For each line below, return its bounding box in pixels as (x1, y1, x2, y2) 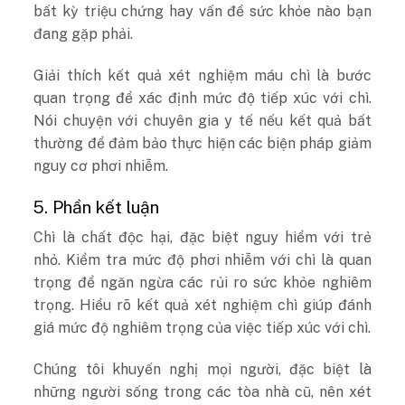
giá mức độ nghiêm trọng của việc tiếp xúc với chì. (33, 319, 372, 337)
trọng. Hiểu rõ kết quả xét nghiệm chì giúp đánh (33, 297, 372, 315)
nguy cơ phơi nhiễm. (33, 156, 169, 174)
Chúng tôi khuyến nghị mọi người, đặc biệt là (33, 361, 372, 379)
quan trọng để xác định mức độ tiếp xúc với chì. (33, 89, 372, 107)
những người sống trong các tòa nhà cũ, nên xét (33, 383, 372, 401)
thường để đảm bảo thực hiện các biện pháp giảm (33, 134, 372, 152)
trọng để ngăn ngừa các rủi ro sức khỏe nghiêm (33, 274, 372, 292)
